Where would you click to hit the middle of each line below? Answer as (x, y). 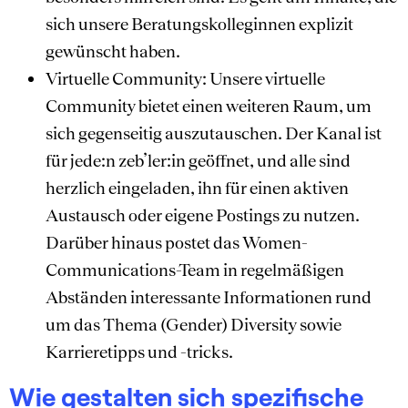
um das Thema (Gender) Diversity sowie (194, 324)
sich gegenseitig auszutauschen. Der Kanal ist (214, 133)
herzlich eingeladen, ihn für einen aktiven (197, 187)
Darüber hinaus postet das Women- (177, 242)
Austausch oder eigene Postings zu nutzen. (203, 214)
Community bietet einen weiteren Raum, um (209, 105)
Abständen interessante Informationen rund (209, 296)
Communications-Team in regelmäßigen (195, 269)
